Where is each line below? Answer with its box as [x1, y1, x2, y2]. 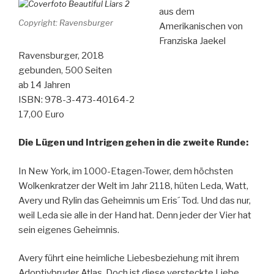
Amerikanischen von [158, 20, 243, 32]
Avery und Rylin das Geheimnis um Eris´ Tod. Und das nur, [18, 194, 251, 206]
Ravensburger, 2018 [18, 50, 104, 61]
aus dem [158, 6, 194, 17]
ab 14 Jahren [18, 79, 70, 91]
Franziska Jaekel [158, 35, 226, 46]
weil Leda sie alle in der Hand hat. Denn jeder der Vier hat [18, 209, 251, 221]
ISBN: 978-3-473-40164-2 [18, 94, 135, 105]
